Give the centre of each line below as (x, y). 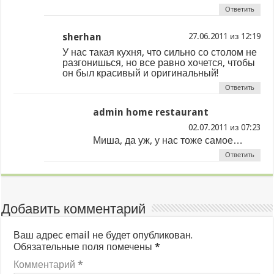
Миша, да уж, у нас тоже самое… (168, 140)
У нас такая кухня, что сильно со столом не (160, 52)
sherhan (82, 37)
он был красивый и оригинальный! (141, 73)
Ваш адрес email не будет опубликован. (103, 235)
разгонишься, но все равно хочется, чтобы (159, 62)
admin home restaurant (151, 112)
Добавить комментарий (74, 209)
